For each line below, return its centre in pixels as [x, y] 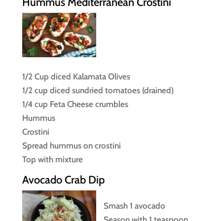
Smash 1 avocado [134, 205]
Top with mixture [52, 159]
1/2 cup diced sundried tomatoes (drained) [98, 90]
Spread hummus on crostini [71, 145]
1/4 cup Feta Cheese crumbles [75, 104]
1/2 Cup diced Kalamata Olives [76, 76]
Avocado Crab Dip [63, 180]
